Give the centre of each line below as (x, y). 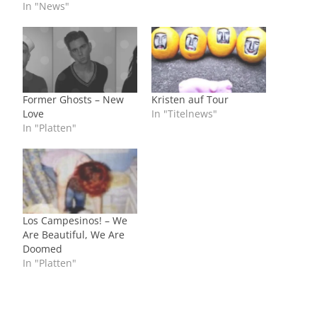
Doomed (42, 249)
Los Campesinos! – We (75, 221)
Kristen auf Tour (190, 99)
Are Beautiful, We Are (74, 235)
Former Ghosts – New (73, 99)
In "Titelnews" (184, 113)
